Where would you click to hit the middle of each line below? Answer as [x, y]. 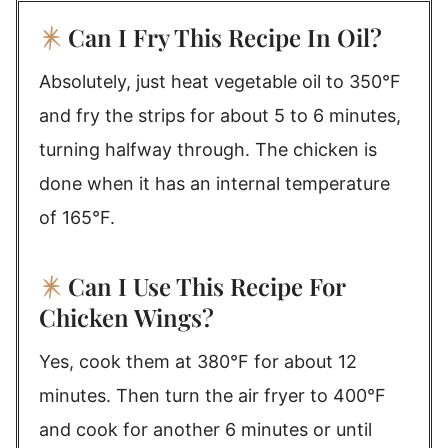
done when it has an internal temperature [214, 183]
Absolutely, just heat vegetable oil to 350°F [220, 81]
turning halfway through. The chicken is [208, 149]
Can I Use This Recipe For [206, 286]
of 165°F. [77, 217]
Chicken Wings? [129, 317]
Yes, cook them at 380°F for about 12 [198, 361]
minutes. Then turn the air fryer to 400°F [212, 395]
